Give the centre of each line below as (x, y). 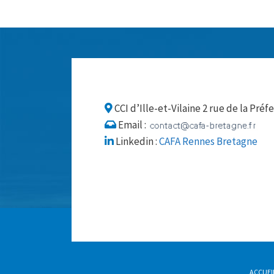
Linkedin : (136, 141)
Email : (132, 125)
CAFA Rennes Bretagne (208, 141)
